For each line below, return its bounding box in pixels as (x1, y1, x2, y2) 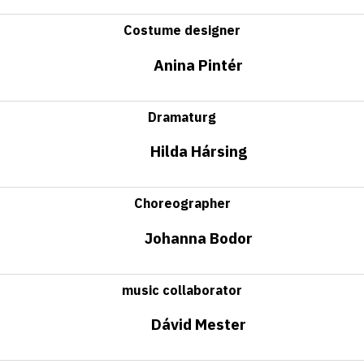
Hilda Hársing (149, 141, 247, 162)
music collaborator (122, 281, 242, 298)
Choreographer (133, 195, 231, 212)
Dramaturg (148, 108, 216, 125)
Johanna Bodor (144, 227, 253, 248)
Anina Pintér (154, 54, 243, 75)
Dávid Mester (150, 314, 246, 335)
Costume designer (123, 22, 240, 39)
